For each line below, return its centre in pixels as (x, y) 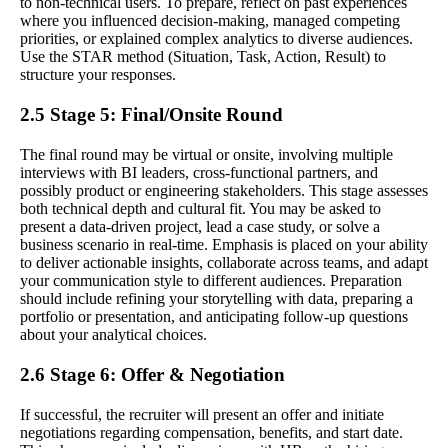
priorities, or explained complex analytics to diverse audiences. (216, 38)
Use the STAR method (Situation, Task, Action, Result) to (203, 56)
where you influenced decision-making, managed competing (210, 20)
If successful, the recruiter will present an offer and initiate (202, 414)
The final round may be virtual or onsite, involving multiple (206, 154)
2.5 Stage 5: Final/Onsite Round (151, 114)
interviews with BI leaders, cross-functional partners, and (199, 172)
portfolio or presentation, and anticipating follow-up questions (214, 316)
